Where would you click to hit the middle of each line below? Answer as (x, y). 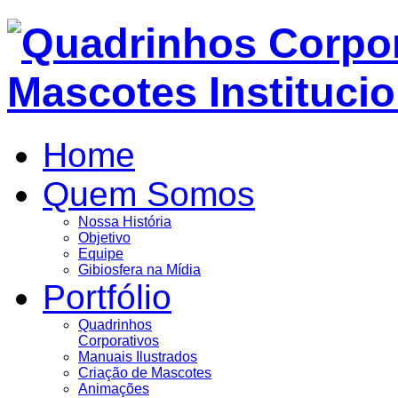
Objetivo (104, 237)
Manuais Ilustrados (138, 356)
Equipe (101, 253)
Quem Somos (149, 194)
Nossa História (125, 221)
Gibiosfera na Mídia (139, 269)
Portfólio (107, 297)
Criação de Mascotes (145, 372)
